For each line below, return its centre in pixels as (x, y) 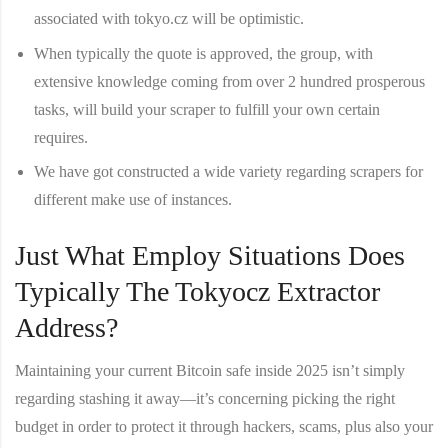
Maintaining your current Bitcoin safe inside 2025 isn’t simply (210, 370)
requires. (61, 137)
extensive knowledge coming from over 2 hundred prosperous (230, 81)
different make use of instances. (133, 200)
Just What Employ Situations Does (210, 256)
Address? (66, 328)
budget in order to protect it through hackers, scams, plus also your (224, 426)
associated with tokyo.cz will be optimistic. (169, 19)
